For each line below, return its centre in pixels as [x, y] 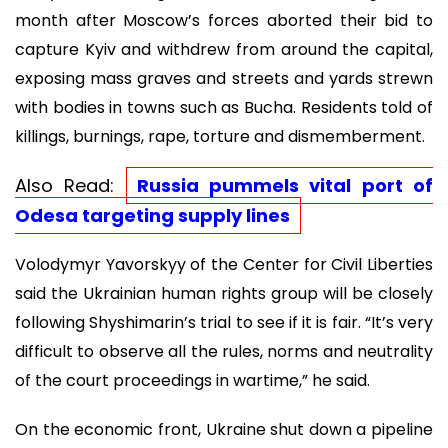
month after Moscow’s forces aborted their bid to [224, 21]
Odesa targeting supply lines [152, 215]
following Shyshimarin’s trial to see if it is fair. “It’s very [224, 323]
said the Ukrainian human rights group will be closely [224, 294]
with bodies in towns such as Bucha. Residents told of [224, 108]
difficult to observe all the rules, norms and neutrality [224, 352]
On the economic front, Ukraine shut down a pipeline [224, 429]
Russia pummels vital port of [285, 185]
